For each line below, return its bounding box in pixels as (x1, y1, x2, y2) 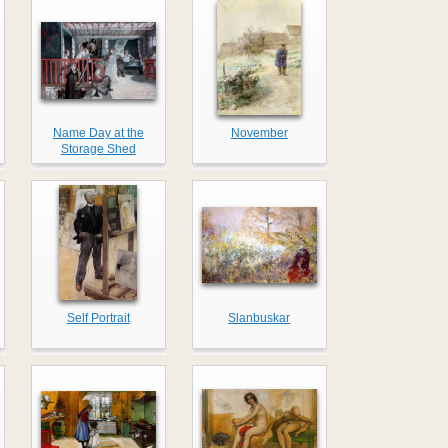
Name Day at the (52, 126, 144, 141)
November (230, 126, 288, 141)
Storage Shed (60, 142, 136, 157)
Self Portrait (66, 311, 130, 326)
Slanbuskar (228, 311, 291, 326)
